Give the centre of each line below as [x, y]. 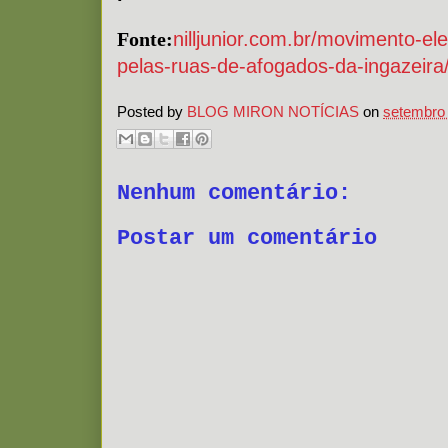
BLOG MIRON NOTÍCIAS [273, 111]
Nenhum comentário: [234, 193]
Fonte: [145, 39]
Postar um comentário [247, 238]
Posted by [152, 111]
